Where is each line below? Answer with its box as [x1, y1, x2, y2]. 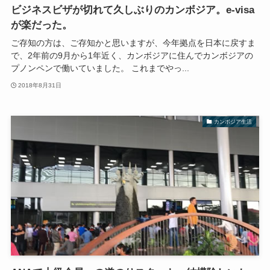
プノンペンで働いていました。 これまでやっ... [10, 63, 189, 74]
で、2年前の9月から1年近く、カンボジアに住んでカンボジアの [10, 51, 253, 61]
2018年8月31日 [18, 81, 62, 89]
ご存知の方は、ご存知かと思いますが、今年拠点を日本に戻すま [10, 38, 256, 48]
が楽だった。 [10, 19, 72, 31]
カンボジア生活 [214, 118, 253, 125]
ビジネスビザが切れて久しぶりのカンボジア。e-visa [10, 4, 254, 16]
